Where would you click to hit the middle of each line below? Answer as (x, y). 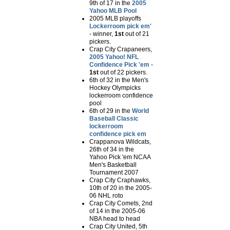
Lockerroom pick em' (120, 26)
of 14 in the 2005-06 (117, 211)
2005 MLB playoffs (115, 19)
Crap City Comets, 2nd (121, 204)
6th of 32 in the (111, 80)
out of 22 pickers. (123, 73)
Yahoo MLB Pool (113, 11)
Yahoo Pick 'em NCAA (120, 157)
